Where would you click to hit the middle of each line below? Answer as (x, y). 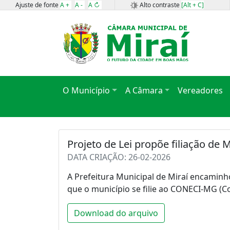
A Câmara (144, 90)
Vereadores (200, 90)
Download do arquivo (116, 213)
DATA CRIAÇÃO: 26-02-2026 (119, 157)
